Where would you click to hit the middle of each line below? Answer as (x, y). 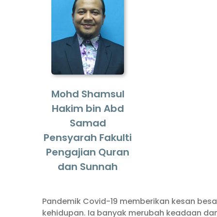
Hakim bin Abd (88, 108)
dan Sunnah (88, 167)
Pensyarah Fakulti (88, 138)
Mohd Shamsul (88, 94)
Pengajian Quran (88, 152)
